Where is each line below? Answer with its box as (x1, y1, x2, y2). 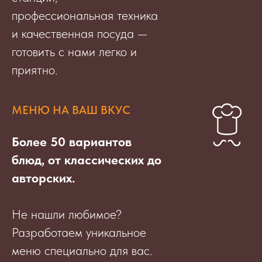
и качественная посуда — (12, 26, 147, 42)
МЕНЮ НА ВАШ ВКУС (12, 103, 130, 118)
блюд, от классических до (12, 152, 161, 168)
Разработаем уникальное (12, 225, 146, 240)
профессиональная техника (12, 8, 158, 23)
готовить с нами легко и (12, 44, 137, 60)
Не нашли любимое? (12, 206, 122, 222)
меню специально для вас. (12, 243, 152, 258)
